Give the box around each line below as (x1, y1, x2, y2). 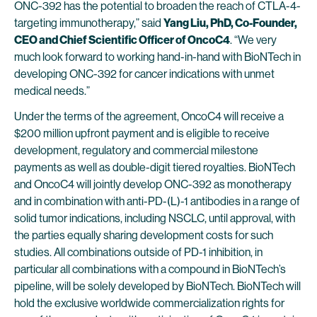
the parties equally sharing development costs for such (14, 229, 273, 242)
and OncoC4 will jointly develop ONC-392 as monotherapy (14, 178, 292, 191)
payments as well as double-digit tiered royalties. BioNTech (14, 161, 295, 174)
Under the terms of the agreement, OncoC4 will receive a (14, 110, 284, 123)
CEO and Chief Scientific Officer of (14, 33, 188, 47)
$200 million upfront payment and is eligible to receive (14, 127, 270, 140)
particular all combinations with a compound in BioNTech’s (14, 263, 286, 276)
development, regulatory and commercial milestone (14, 144, 258, 157)
